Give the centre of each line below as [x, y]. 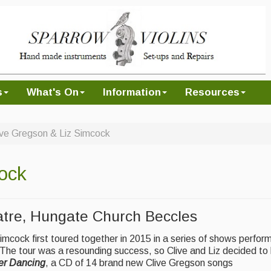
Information [132, 92]
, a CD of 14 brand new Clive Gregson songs [139, 263]
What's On [53, 92]
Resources [212, 92]
